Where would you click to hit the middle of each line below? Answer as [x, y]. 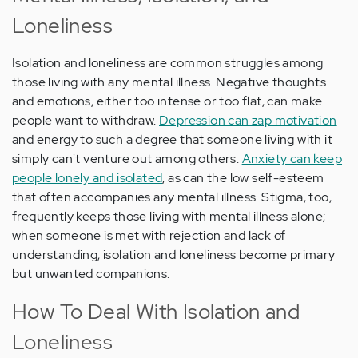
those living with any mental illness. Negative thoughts [169, 82]
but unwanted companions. [91, 274]
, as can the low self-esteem [243, 178]
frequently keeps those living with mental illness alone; [169, 217]
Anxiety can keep [292, 159]
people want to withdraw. [86, 121]
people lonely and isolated [88, 178]
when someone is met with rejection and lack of [149, 236]
